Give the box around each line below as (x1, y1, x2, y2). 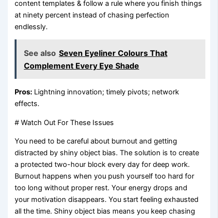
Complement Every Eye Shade (24, 60, 140, 71)
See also (24, 48, 56, 58)
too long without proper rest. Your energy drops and (15, 183, 188, 193)
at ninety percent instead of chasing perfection (15, 10, 170, 19)
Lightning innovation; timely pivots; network (32, 87, 180, 96)
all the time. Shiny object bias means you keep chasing (15, 207, 196, 216)
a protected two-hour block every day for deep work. (15, 160, 190, 169)
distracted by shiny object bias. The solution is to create (15, 148, 200, 158)
